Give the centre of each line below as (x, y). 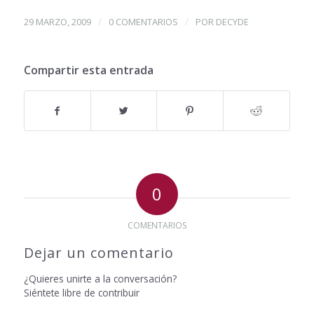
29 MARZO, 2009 (57, 22)
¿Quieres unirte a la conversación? (100, 279)
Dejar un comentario (98, 253)
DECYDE (232, 22)
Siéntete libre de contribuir (81, 293)
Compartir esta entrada (88, 70)
